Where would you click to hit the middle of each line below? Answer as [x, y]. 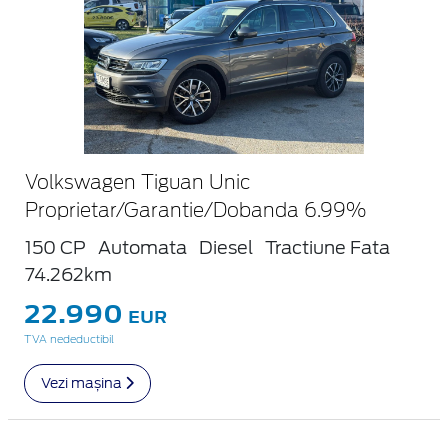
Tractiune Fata [327, 247]
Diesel [226, 247]
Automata [142, 247]
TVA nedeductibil [69, 339]
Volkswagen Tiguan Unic [138, 183]
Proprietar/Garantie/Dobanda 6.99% [195, 211]
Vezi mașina [83, 382]
